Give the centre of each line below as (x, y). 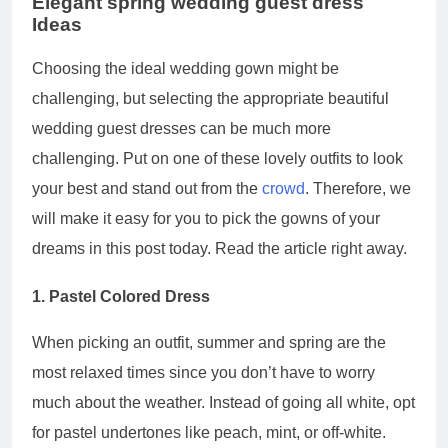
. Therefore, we (358, 189)
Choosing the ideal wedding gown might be (185, 69)
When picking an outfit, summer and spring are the (209, 342)
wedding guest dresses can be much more (181, 129)
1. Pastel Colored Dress (121, 297)
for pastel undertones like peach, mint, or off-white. (209, 432)
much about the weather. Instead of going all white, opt (223, 402)
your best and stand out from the (147, 189)
